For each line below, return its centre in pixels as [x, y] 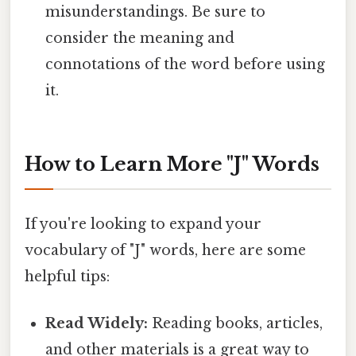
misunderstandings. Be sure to [156, 12]
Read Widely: [97, 323]
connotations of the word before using [186, 65]
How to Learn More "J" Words [172, 164]
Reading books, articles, [236, 323]
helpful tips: [67, 276]
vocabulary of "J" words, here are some [165, 250]
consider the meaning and [140, 39]
